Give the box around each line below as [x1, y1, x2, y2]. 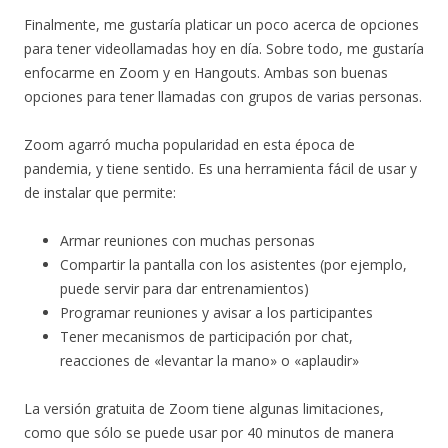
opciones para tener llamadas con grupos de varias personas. [24, 87, 422, 107]
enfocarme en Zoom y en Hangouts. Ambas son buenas [24, 63, 388, 83]
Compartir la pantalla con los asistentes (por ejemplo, [60, 255, 407, 275]
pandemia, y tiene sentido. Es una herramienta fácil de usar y [24, 159, 417, 179]
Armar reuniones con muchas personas [60, 231, 315, 251]
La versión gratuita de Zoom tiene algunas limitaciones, [24, 399, 384, 419]
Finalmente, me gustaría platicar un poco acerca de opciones [24, 15, 419, 35]
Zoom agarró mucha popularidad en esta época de [24, 135, 355, 155]
